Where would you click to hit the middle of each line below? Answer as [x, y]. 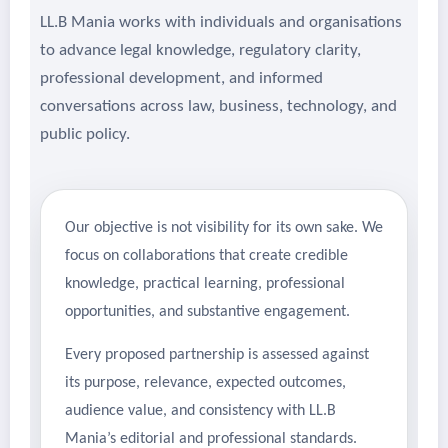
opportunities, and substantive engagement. [207, 312]
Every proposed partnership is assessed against [217, 355]
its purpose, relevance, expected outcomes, [205, 383]
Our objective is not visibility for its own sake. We [224, 228]
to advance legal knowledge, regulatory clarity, [200, 51]
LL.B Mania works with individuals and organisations [221, 23]
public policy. [85, 135]
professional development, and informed [181, 79]
